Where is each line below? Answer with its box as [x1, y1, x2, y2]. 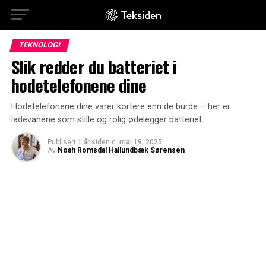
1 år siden [77, 138, 110, 146]
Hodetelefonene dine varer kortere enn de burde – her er [11, 102, 230, 112]
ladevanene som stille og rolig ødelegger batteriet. [11, 115, 204, 125]
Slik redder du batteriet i [11, 54, 177, 79]
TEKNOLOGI [17, 40, 62, 49]
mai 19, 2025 [119, 138, 162, 146]
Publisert [47, 138, 76, 146]
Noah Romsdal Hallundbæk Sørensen [57, 146, 185, 154]
